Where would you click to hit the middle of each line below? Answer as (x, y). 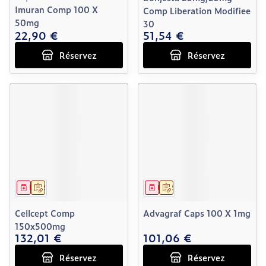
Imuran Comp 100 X (56, 9)
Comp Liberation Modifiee (197, 10)
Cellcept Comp (45, 213)
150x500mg (40, 226)
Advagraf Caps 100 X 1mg (197, 213)
